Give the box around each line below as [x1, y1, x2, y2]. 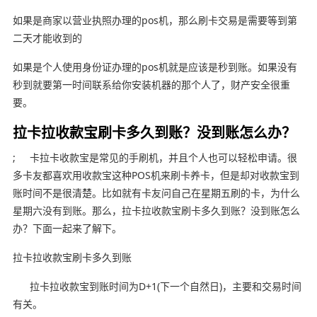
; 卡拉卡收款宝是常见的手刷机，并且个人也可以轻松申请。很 [12, 150, 297, 164]
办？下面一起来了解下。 [12, 221, 122, 235]
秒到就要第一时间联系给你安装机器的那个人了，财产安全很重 [12, 77, 290, 91]
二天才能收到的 [12, 30, 82, 45]
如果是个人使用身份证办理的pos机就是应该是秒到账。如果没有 [12, 59, 297, 74]
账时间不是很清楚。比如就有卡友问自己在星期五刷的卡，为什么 [12, 185, 300, 200]
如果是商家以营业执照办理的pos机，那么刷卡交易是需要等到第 [12, 13, 297, 27]
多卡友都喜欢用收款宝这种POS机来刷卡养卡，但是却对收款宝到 [12, 168, 299, 182]
